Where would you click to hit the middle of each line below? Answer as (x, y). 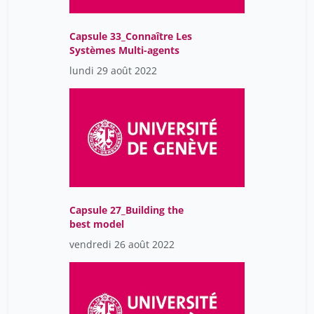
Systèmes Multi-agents (124, 50)
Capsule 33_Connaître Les (131, 36)
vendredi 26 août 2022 (122, 245)
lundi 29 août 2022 (113, 71)
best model (97, 224)
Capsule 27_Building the (127, 210)
